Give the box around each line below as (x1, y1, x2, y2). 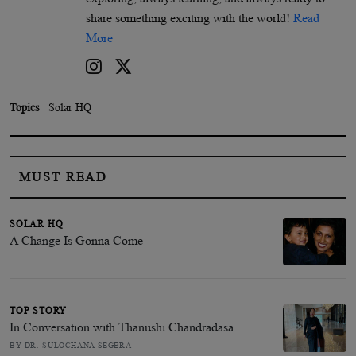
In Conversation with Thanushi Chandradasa (10, 319, 234, 334)
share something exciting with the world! (86, 10, 293, 25)
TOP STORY (10, 305, 68, 315)
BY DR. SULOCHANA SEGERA (10, 340, 132, 350)
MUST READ (19, 169, 108, 184)
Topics (10, 100, 39, 114)
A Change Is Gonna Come (10, 233, 143, 247)
